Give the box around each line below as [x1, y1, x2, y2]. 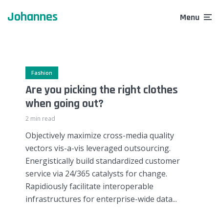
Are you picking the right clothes [25, 82, 178, 97]
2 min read [25, 114, 55, 123]
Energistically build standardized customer [25, 155, 180, 166]
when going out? [25, 96, 104, 111]
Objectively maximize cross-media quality [25, 130, 174, 141]
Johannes [7, 9, 58, 25]
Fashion [31, 69, 52, 76]
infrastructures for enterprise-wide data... [25, 193, 177, 204]
